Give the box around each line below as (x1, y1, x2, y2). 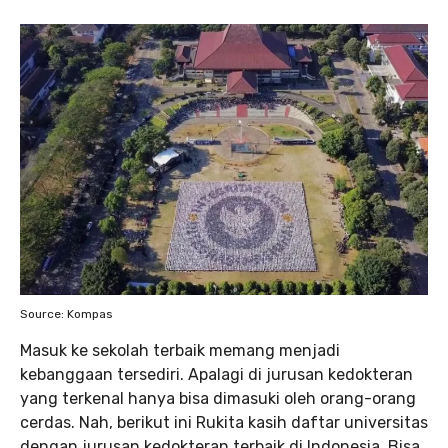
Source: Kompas (20, 307, 113, 322)
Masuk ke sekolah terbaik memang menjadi (20, 341, 340, 361)
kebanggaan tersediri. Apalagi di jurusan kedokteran (20, 365, 413, 385)
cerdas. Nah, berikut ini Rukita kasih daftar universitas (20, 413, 428, 433)
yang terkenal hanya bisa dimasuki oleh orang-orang (20, 389, 416, 409)
